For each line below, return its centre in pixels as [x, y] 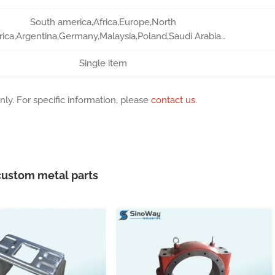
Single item [103, 63]
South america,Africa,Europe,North [103, 22]
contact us [173, 100]
